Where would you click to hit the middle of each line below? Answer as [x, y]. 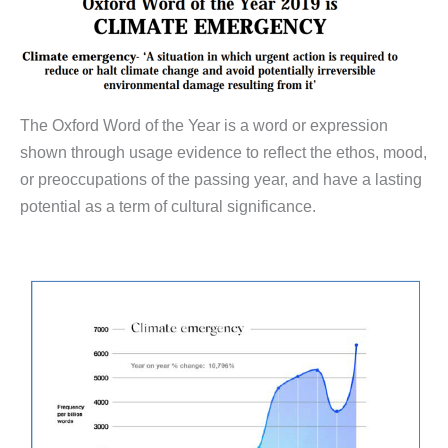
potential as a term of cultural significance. [168, 206]
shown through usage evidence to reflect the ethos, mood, [223, 152]
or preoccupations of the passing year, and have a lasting [221, 179]
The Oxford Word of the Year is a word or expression [204, 125]
